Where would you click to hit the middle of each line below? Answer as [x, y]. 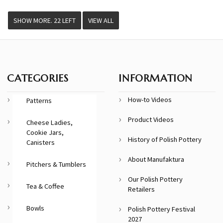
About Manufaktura [156, 159]
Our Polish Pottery [156, 179]
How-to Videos [150, 99]
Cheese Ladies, [50, 122]
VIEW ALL [101, 21]
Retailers [142, 189]
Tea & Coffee [46, 186]
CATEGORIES [38, 78]
